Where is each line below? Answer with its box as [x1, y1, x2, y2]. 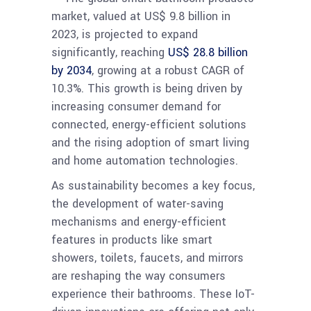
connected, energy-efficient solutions [51, 117, 246, 133]
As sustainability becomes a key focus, [51, 178, 255, 194]
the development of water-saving [51, 196, 224, 212]
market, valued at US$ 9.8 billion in [51, 8, 230, 25]
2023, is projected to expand [51, 26, 198, 43]
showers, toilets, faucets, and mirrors [51, 250, 244, 267]
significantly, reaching [51, 44, 168, 61]
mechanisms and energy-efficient [51, 214, 226, 230]
